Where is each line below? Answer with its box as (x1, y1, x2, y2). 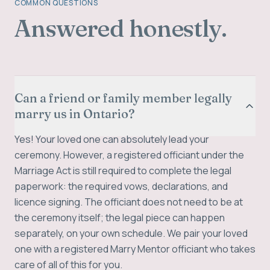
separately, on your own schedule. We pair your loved (14, 227, 248, 240)
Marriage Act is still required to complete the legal (14, 164, 231, 177)
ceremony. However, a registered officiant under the (14, 148, 244, 162)
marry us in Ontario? (14, 106, 135, 121)
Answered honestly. (14, 13, 227, 43)
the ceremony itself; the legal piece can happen (14, 211, 225, 224)
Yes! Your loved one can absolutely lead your (14, 133, 209, 146)
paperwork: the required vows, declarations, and (14, 180, 228, 193)
